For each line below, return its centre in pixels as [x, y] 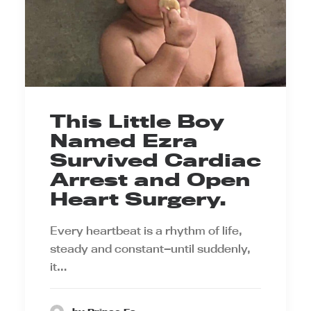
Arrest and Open [150, 180]
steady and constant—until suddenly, [150, 249]
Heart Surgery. [138, 199]
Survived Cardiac [155, 160]
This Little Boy [137, 121]
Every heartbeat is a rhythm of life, [146, 231]
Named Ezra [124, 141]
